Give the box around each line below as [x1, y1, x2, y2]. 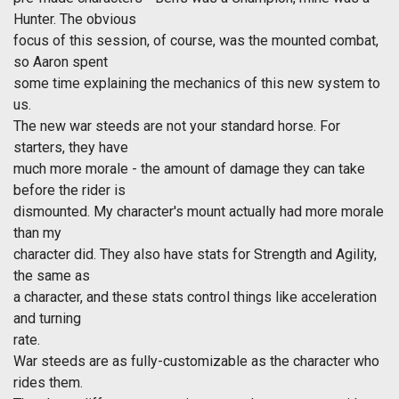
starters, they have [13, 139, 128, 157]
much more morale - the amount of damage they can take [13, 160, 365, 178]
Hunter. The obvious [13, 11, 136, 28]
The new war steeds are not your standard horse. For [13, 118, 340, 135]
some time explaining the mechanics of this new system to [13, 75, 380, 93]
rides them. [13, 374, 83, 392]
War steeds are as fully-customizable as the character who [13, 353, 379, 370]
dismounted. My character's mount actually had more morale [13, 203, 384, 221]
